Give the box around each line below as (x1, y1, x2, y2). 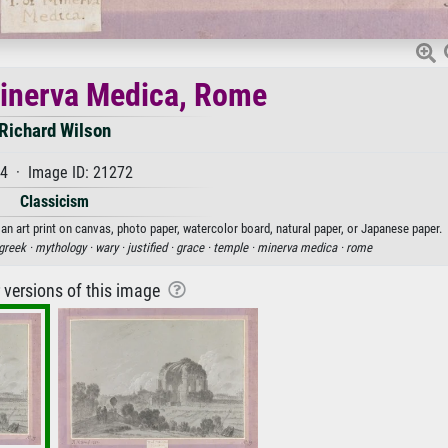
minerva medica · (256, 239, 346, 255)
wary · (94, 239, 127, 255)
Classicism (19, 191, 89, 211)
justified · (126, 239, 176, 255)
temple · (212, 239, 257, 255)
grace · (175, 239, 213, 255)
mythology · (34, 239, 95, 255)
